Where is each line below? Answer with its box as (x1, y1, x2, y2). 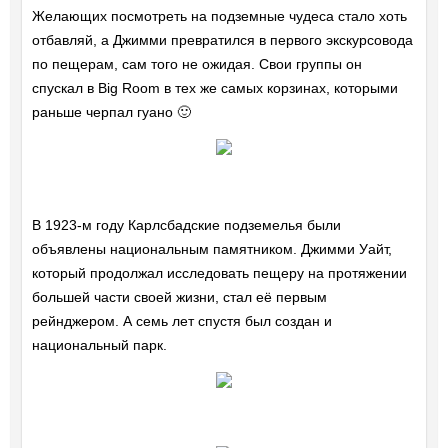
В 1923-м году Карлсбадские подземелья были (31, 217, 341, 234)
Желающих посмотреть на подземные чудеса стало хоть (31, 8, 407, 25)
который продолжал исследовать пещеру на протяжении (31, 265, 407, 282)
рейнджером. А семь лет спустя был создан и (31, 313, 332, 330)
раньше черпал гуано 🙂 (31, 104, 191, 121)
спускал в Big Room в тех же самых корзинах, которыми (31, 80, 398, 97)
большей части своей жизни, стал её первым (31, 289, 327, 306)
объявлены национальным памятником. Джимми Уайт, (31, 241, 392, 258)
